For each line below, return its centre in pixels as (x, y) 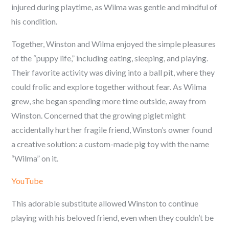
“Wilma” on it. (35, 158)
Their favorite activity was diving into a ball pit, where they (113, 72)
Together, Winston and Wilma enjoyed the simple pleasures (114, 44)
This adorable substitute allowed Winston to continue (105, 203)
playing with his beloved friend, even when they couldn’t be (113, 217)
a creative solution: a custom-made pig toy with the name (110, 144)
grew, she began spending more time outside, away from (109, 101)
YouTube (27, 181)
